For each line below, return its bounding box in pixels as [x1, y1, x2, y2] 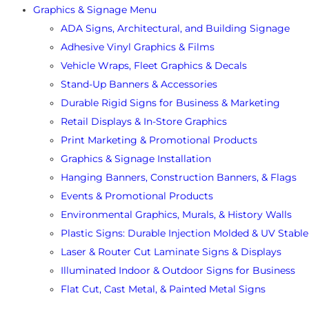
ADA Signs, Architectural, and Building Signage [61, 22, 290, 35]
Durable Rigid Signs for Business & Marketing [61, 97, 280, 110]
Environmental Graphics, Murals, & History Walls [61, 208, 292, 221]
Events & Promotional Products [61, 190, 213, 203]
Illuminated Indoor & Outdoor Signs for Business [61, 264, 295, 277]
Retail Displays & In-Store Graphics [61, 115, 227, 128]
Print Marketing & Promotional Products [61, 134, 257, 147]
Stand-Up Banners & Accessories [61, 78, 217, 91]
